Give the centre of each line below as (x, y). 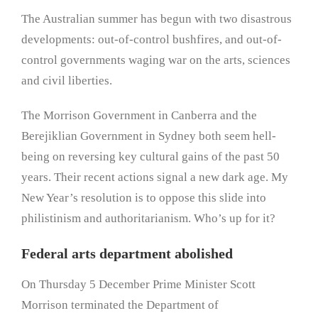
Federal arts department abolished (127, 254)
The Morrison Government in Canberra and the (139, 116)
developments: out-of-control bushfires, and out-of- (152, 40)
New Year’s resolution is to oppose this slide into (144, 198)
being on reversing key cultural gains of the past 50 (150, 157)
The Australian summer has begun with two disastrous (157, 19)
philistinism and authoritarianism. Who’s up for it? (148, 219)
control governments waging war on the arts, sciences (156, 60)
